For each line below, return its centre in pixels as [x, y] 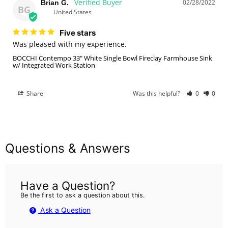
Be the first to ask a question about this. [82, 195]
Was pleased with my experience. [70, 44]
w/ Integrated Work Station [54, 65]
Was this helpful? [158, 94]
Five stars [78, 33]
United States [73, 12]
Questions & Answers [68, 148]
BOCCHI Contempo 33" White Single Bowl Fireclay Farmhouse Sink [112, 58]
